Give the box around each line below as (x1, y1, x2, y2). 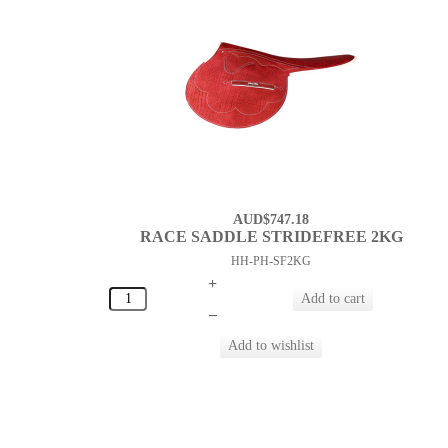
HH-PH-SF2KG (231, 254, 312, 269)
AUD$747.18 (233, 212, 310, 228)
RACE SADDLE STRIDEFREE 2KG (139, 228, 403, 246)
